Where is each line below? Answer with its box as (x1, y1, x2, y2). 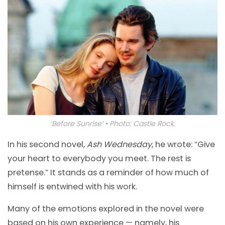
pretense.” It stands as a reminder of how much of (8, 167, 209, 179)
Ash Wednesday (87, 139, 152, 151)
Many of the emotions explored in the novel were (8, 203, 204, 215)
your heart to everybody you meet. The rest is (8, 153, 191, 165)
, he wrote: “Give (152, 139, 215, 151)
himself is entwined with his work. (8, 181, 137, 193)
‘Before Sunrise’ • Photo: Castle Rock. (50, 119, 175, 129)
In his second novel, (8, 139, 87, 151)
